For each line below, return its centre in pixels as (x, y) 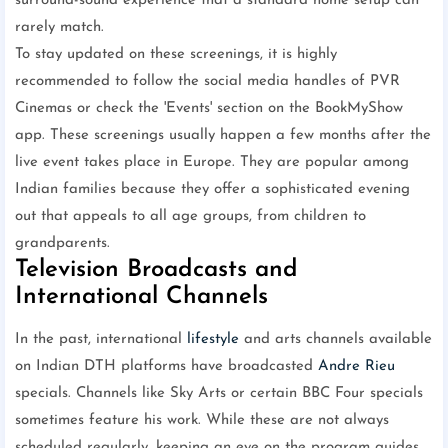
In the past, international (101, 340)
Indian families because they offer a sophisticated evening (212, 190)
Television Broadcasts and (156, 270)
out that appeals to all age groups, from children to (190, 217)
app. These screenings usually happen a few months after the (223, 136)
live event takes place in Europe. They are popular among (212, 163)
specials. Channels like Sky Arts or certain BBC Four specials (219, 394)
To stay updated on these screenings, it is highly (176, 55)
